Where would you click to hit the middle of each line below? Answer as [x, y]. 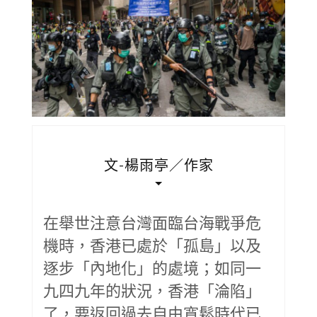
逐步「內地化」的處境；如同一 [152, 268]
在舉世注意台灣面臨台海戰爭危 [152, 223]
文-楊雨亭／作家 [158, 165]
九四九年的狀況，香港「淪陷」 [152, 290]
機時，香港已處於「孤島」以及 [152, 245]
